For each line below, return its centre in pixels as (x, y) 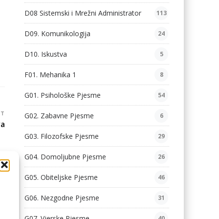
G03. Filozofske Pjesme (61, 136)
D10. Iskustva (45, 54)
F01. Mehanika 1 (50, 75)
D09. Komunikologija (57, 33)
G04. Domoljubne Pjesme (65, 157)
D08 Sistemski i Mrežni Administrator (83, 13)
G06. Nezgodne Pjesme (62, 198)
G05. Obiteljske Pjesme (61, 177)
